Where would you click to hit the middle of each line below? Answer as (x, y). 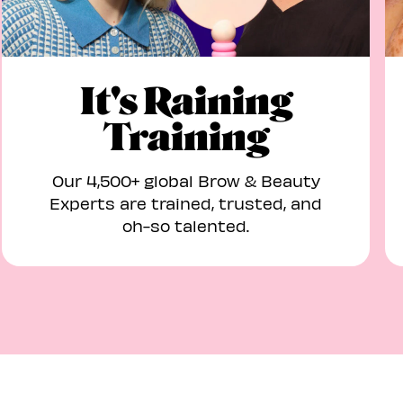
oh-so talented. (186, 225)
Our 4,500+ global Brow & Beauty (186, 180)
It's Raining (186, 102)
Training (186, 138)
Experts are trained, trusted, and (186, 203)
